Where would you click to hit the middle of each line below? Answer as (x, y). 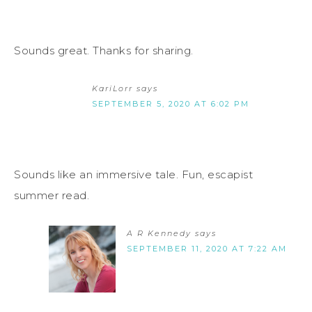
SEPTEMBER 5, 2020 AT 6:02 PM (171, 104)
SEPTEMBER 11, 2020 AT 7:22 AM (207, 249)
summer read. (52, 196)
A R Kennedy (159, 234)
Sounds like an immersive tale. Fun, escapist (133, 175)
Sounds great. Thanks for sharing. (104, 51)
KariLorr (112, 89)
